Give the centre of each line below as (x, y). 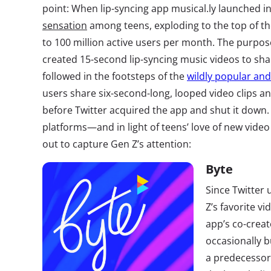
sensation (65, 25)
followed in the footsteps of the (115, 76)
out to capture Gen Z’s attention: (117, 144)
